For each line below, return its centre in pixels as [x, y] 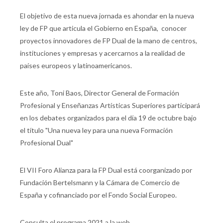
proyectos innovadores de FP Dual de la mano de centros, [109, 41]
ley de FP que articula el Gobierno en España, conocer [103, 28]
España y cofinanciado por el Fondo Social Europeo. [98, 195]
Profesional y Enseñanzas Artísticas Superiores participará [110, 106]
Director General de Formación [132, 93]
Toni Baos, [67, 93]
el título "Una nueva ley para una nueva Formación [96, 130]
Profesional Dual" [47, 143]
